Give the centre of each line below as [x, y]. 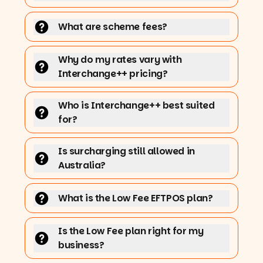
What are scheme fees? [113, 26]
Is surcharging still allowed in [127, 151]
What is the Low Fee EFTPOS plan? [136, 198]
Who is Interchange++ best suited [136, 105]
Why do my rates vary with [120, 59]
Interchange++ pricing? [113, 73]
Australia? [82, 165]
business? [81, 245]
